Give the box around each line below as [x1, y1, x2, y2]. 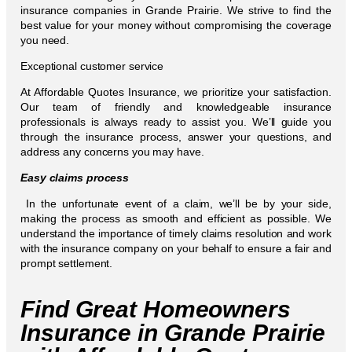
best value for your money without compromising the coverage [20, 18, 332, 31]
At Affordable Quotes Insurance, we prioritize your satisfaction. [20, 85, 332, 98]
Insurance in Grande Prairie [20, 319, 326, 346]
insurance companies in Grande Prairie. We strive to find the [20, 3, 332, 16]
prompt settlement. [20, 256, 113, 269]
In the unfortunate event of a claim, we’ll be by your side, [20, 196, 332, 210]
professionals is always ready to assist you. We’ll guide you [20, 115, 332, 128]
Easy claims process [20, 170, 130, 184]
